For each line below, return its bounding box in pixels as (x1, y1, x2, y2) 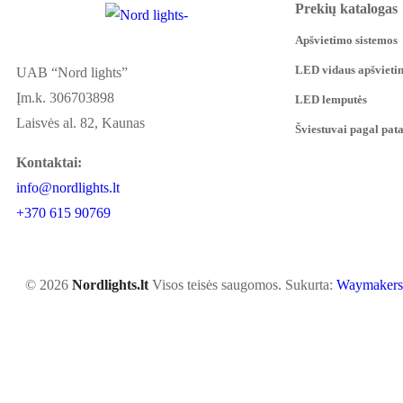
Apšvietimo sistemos (295, 32, 398, 47)
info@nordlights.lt (16, 180, 120, 196)
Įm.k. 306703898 (16, 90, 114, 106)
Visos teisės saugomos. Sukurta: (148, 277, 336, 293)
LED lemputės (295, 92, 367, 106)
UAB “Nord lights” (16, 65, 128, 81)
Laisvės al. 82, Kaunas (16, 115, 145, 131)
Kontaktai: (16, 155, 82, 171)
